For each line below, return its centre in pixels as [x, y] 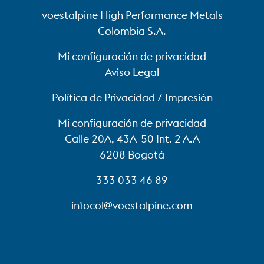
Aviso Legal [132, 72]
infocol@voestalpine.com [132, 205]
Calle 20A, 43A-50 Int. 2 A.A [132, 139]
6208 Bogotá [132, 155]
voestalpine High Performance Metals [132, 15]
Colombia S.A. [132, 31]
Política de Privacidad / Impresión [132, 98]
